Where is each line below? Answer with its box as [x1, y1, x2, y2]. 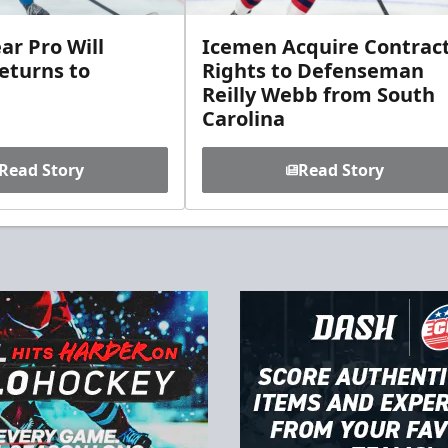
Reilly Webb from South [202, 81, 435, 109]
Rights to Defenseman [202, 57, 424, 85]
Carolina [202, 105, 285, 133]
